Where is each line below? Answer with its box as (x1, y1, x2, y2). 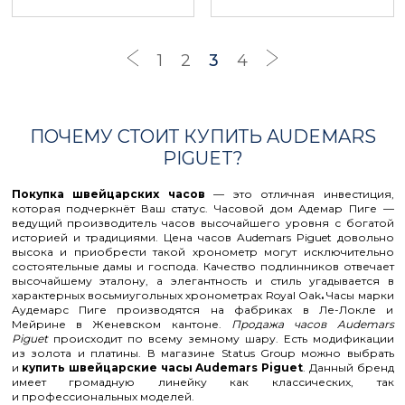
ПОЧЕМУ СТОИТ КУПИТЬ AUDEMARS (29, 126, 376, 147)
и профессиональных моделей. (11, 390, 194, 403)
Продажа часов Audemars (231, 317, 394, 331)
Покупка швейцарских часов (11, 187, 205, 201)
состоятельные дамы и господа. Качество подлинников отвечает (11, 259, 394, 273)
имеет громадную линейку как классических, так (11, 375, 394, 389)
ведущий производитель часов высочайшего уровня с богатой (11, 216, 394, 230)
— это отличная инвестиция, (204, 187, 394, 201)
